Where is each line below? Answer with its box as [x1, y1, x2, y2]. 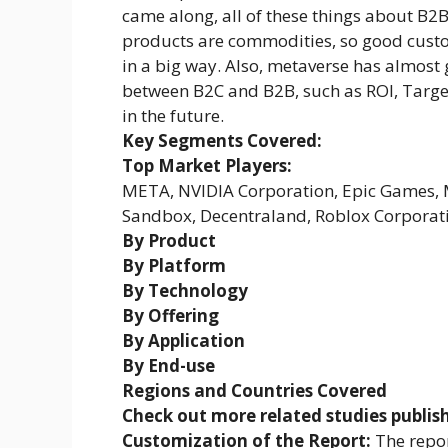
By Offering [122, 303, 219, 327]
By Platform [122, 253, 226, 277]
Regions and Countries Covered [122, 378, 387, 402]
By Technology [122, 278, 248, 302]
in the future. [122, 103, 224, 127]
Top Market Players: [122, 153, 292, 177]
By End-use [122, 353, 215, 377]
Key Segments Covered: [122, 128, 322, 152]
